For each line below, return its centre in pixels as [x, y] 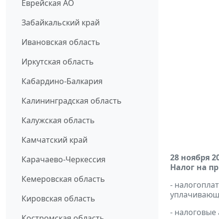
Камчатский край [55, 140]
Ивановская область [61, 42]
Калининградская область [72, 101]
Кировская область [58, 199]
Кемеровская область [63, 179]
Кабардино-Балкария [62, 81]
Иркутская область [58, 62]
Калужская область [58, 120]
